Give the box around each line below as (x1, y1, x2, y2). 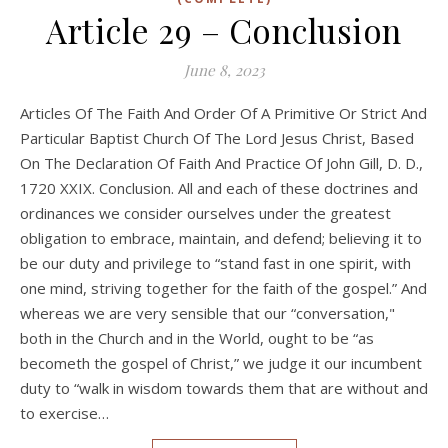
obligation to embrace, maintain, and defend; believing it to (20, 227, 422, 248)
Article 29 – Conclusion (46, 7, 402, 52)
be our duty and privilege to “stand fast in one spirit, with (20, 252, 411, 273)
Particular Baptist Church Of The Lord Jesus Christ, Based (20, 127, 414, 148)
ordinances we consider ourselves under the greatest (20, 202, 391, 223)
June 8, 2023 (183, 59, 265, 80)
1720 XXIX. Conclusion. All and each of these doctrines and (20, 177, 418, 198)
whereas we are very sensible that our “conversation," (20, 302, 395, 323)
